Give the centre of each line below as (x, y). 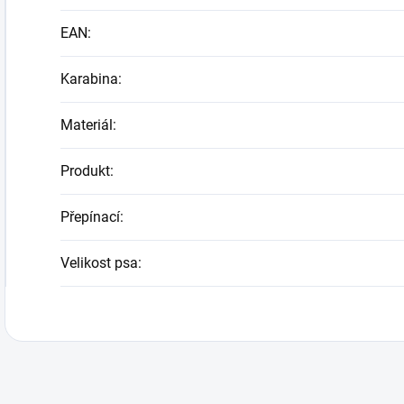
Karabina (89, 79)
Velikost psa (99, 263)
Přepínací (90, 217)
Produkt (85, 171)
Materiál (87, 125)
